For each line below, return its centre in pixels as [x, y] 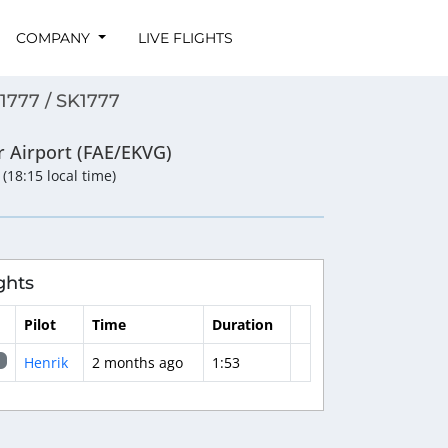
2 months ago [137, 362]
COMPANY [54, 37]
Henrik [45, 362]
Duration [242, 324]
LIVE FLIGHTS [185, 37]
